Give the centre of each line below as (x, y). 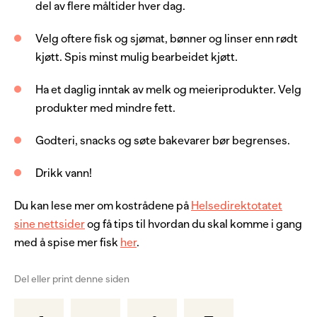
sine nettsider (50, 225)
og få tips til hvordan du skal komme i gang (194, 225)
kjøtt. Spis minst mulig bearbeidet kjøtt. (138, 58)
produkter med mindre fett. (107, 109)
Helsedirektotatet (237, 206)
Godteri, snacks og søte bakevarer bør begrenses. (164, 141)
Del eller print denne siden (72, 279)
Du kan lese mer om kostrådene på (103, 206)
